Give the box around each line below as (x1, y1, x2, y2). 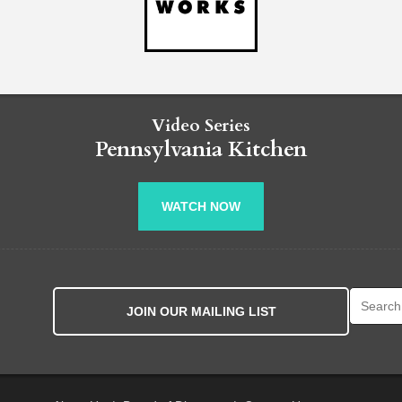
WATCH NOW (162, 198, 240, 214)
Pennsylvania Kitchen (95, 134, 307, 164)
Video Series (152, 113, 250, 137)
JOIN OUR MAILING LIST (126, 304, 276, 319)
